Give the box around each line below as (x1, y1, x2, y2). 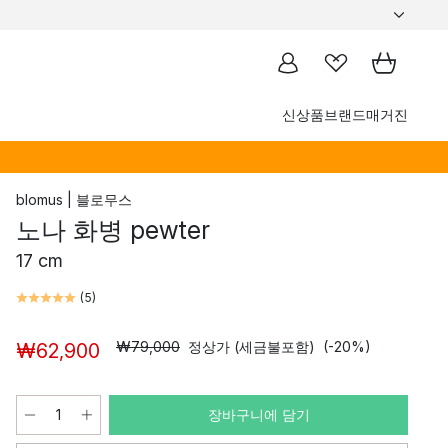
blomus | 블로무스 (16, 191, 132, 208)
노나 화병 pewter (16, 215, 210, 245)
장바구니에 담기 (207, 406, 310, 423)
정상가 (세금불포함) (188, 338, 315, 355)
